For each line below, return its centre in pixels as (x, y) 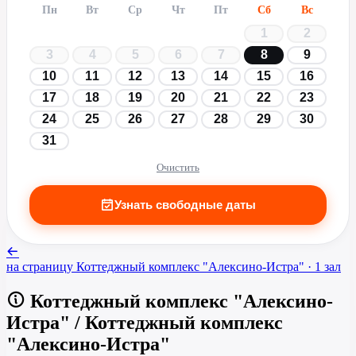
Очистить (178, 167)
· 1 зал (324, 266)
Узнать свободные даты (185, 205)
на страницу (40, 266)
